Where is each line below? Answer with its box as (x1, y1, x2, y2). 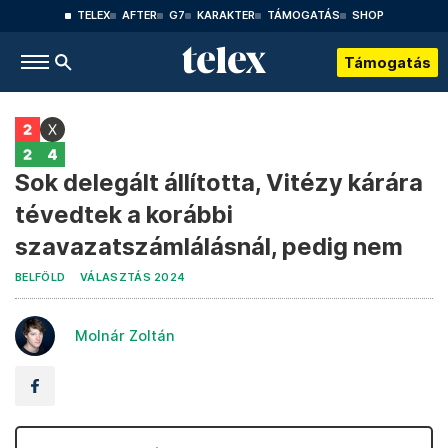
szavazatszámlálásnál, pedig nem (15, 232, 403, 261)
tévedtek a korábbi (15, 200, 233, 229)
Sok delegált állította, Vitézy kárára (15, 168, 423, 197)
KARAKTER (196, 9, 255, 22)
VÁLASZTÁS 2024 (80, 271, 186, 284)
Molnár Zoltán (75, 327, 175, 344)
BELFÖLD (15, 271, 66, 284)
